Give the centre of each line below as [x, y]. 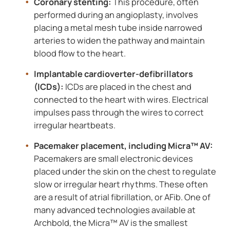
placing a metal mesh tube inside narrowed [118, 27]
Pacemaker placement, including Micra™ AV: [123, 145]
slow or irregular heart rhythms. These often [121, 184]
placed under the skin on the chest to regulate [125, 171]
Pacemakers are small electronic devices [113, 158]
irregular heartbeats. [74, 125]
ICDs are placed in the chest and [127, 86]
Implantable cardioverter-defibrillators [113, 73]
